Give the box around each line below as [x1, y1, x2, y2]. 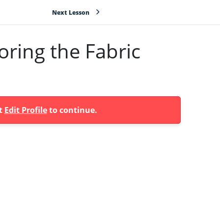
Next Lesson [52, 8, 89, 17]
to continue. [47, 105, 97, 115]
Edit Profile [4, 105, 47, 115]
